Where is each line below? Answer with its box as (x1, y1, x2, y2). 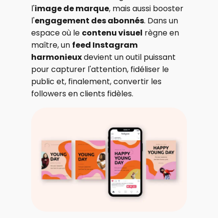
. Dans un (144, 15, 178, 27)
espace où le (31, 27, 82, 39)
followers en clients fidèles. (31, 88, 133, 100)
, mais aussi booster (109, 3, 183, 15)
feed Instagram (72, 39, 138, 51)
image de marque (35, 3, 109, 15)
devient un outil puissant (82, 52, 176, 63)
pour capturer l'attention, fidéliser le (31, 64, 169, 75)
